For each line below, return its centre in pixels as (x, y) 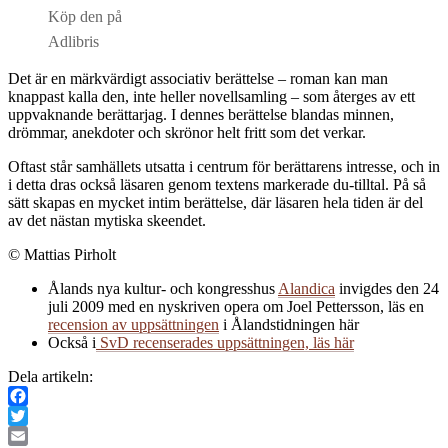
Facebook (39, 415)
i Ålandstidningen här (289, 324)
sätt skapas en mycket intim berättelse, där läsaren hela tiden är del (215, 202)
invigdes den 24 (387, 288)
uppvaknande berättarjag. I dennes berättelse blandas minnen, (201, 114)
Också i (72, 342)
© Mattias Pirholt (62, 254)
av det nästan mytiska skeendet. (107, 220)
